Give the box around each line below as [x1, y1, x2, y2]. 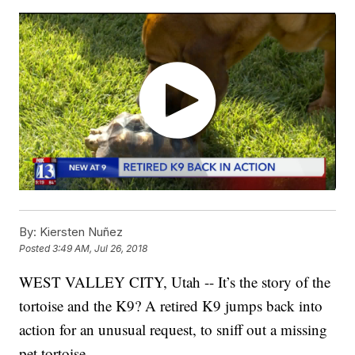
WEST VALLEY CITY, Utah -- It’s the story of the [19, 272, 331, 292]
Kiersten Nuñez [36, 224, 124, 240]
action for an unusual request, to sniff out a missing [19, 319, 328, 340]
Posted [19, 242, 53, 255]
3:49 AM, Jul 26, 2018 [52, 242, 148, 255]
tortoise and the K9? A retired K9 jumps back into [19, 296, 323, 316]
